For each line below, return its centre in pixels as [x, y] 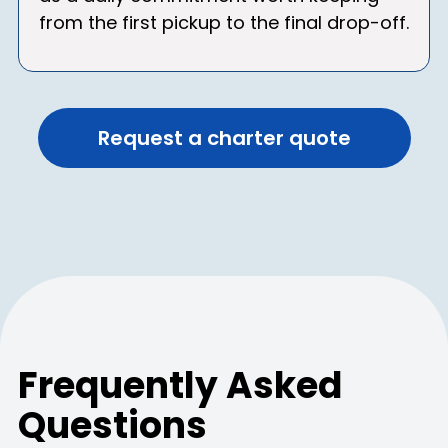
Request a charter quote [224, 137]
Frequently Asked [180, 385]
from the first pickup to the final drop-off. [224, 23]
